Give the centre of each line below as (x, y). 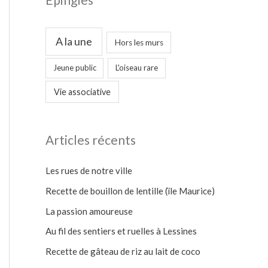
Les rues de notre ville (89, 171)
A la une (74, 41)
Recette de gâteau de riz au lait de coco (123, 252)
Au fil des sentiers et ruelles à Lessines (121, 231)
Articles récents (91, 140)
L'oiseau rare (137, 68)
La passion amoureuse (89, 211)
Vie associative (82, 92)
